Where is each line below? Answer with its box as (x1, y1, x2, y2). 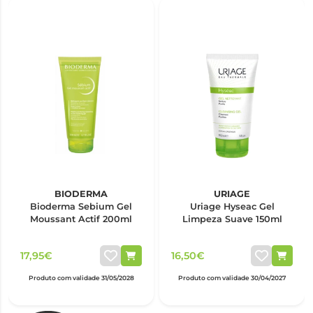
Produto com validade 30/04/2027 (178, 274, 286, 282)
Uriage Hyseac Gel (189, 201, 275, 212)
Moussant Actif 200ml (30, 214, 132, 224)
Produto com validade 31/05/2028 (28, 274, 134, 282)
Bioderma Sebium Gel (30, 201, 132, 212)
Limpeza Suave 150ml (182, 214, 282, 224)
